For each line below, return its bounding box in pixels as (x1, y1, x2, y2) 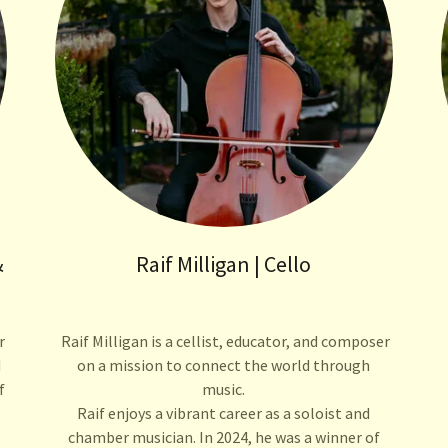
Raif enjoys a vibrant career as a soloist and (77, 402, 371, 423)
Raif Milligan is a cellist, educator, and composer (57, 330, 390, 351)
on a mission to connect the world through (77, 354, 371, 375)
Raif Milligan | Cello (136, 249, 312, 278)
